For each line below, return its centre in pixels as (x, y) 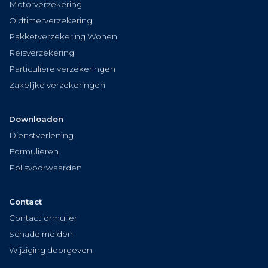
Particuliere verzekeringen (62, 68)
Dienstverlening (41, 135)
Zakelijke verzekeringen (57, 85)
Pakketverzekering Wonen (63, 36)
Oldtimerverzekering (51, 20)
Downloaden (36, 119)
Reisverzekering (42, 52)
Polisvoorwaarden (45, 167)
